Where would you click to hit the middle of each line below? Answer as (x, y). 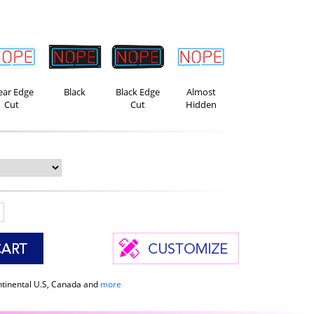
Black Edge (138, 92)
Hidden (201, 105)
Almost (201, 92)
